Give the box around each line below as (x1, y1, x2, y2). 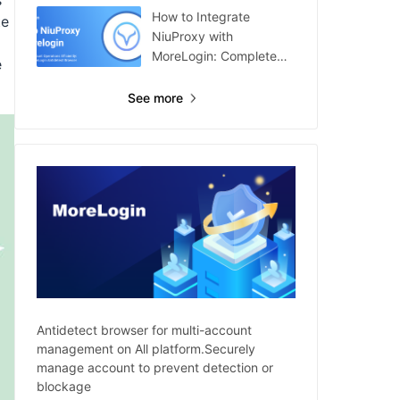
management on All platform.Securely (37, 340, 255, 356)
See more (127, 90, 183, 105)
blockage (37, 378, 91, 394)
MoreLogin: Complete (152, 48, 277, 63)
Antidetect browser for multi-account (37, 321, 252, 337)
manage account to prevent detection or (37, 359, 273, 375)
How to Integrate (152, 9, 250, 24)
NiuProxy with (152, 29, 233, 44)
